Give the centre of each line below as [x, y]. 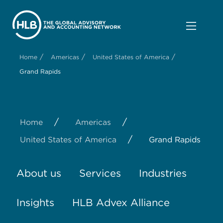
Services [100, 173]
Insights [35, 202]
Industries [163, 173]
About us [39, 173]
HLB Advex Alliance [121, 202]
